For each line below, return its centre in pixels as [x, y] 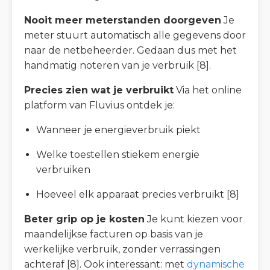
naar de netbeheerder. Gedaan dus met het [130, 50]
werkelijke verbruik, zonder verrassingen [122, 249]
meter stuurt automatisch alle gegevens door [135, 35]
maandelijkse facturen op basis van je [114, 234]
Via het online [208, 90]
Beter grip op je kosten [84, 219]
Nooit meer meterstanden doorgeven [123, 20]
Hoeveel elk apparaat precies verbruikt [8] [138, 194]
